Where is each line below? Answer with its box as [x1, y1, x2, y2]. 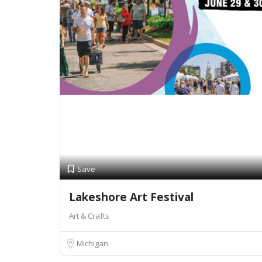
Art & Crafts [69, 211, 109, 222]
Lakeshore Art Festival [69, 189, 194, 205]
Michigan [77, 238, 108, 249]
